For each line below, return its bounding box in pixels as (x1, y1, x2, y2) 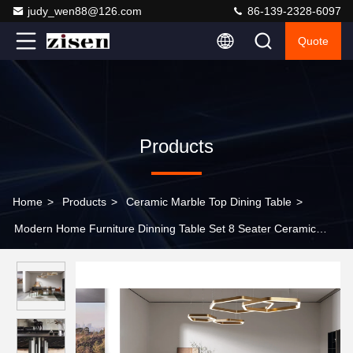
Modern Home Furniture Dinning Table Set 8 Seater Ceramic (14, 222, 316, 235)
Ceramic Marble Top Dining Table (126, 195, 292, 208)
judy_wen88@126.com (28, 5, 142, 17)
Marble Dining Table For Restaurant (13, 249, 191, 262)
